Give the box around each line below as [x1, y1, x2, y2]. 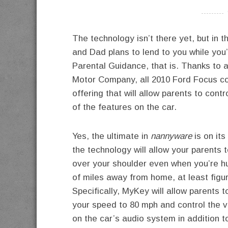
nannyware [151, 131, 192, 141]
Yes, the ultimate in [72, 131, 151, 141]
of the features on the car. [72, 102, 177, 112]
